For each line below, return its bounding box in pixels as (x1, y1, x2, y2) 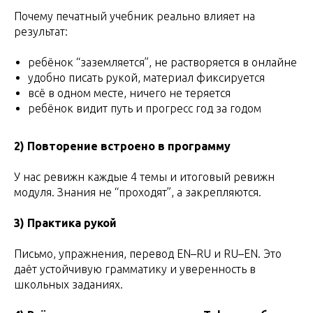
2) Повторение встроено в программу (14, 139, 231, 152)
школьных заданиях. (14, 277, 123, 291)
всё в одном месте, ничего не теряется (28, 86, 231, 99)
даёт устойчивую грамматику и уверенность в (14, 262, 256, 275)
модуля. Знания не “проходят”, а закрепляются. (14, 185, 261, 198)
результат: (14, 24, 68, 38)
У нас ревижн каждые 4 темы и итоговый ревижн (14, 170, 275, 183)
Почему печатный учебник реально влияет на (14, 9, 255, 22)
